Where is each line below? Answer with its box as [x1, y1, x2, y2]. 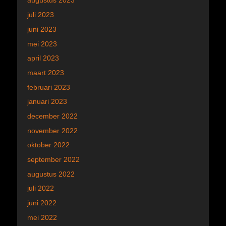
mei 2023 [27, 39, 57, 48]
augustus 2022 [27, 169, 75, 178]
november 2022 [27, 126, 78, 135]
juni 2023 [27, 25, 56, 33]
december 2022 [27, 111, 78, 120]
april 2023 [27, 54, 59, 63]
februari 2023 [27, 83, 70, 91]
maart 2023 [27, 68, 64, 77]
